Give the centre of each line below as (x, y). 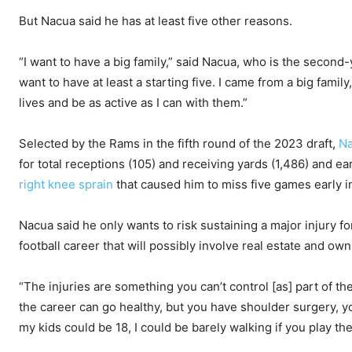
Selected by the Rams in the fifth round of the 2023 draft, (179, 144)
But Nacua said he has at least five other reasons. (156, 21)
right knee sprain (66, 185)
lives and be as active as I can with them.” (133, 103)
